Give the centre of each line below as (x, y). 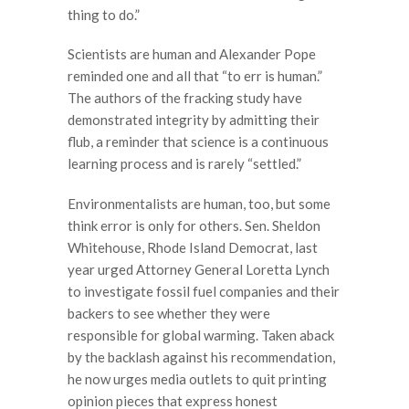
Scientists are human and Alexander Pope (192, 54)
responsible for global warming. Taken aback (201, 335)
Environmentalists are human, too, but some (199, 203)
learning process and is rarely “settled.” (184, 163)
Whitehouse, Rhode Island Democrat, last (193, 247)
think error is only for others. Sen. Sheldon (194, 225)
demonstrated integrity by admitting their (194, 120)
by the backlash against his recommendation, (201, 357)
